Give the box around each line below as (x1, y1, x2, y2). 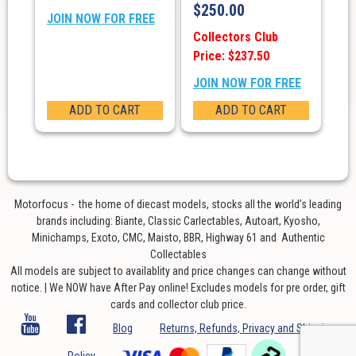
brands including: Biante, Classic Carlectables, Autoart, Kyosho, (36, 215, 320, 228)
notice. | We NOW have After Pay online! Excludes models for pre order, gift (10, 281, 346, 295)
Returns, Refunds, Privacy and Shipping (160, 322, 335, 335)
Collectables (149, 248, 207, 261)
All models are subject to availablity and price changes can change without (10, 265, 346, 278)
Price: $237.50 (192, 48, 269, 64)
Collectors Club (192, 29, 278, 45)
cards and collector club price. (110, 298, 246, 311)
